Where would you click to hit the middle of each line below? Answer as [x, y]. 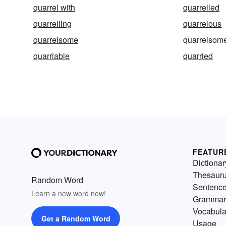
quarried [198, 56]
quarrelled [202, 8]
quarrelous [203, 24]
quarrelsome [56, 40]
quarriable [51, 56]
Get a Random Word [76, 219]
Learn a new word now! [69, 193]
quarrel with [54, 8]
